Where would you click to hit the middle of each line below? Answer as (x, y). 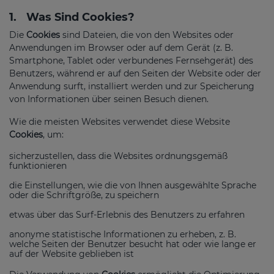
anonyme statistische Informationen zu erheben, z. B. (123, 234)
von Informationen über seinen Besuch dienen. (109, 99)
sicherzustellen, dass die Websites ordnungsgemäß (118, 156)
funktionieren (38, 165)
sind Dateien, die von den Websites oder (147, 35)
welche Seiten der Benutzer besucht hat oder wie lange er (133, 244)
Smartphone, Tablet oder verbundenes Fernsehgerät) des (131, 60)
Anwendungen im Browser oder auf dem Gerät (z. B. (121, 47)
